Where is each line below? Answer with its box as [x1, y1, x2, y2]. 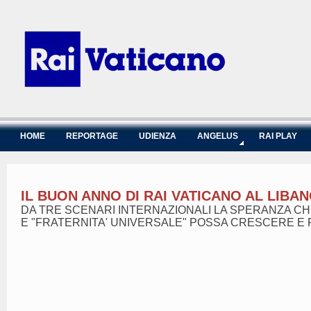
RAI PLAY [259, 131, 297, 141]
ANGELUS [197, 131, 238, 141]
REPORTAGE [66, 131, 118, 141]
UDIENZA [139, 131, 176, 141]
